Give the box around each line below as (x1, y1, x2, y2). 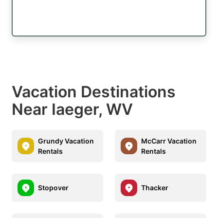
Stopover (38, 183, 69, 192)
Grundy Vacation (38, 136, 94, 145)
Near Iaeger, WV (12, 99, 133, 119)
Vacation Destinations (12, 82, 176, 101)
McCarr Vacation (141, 136, 197, 145)
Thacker (141, 183, 168, 192)
